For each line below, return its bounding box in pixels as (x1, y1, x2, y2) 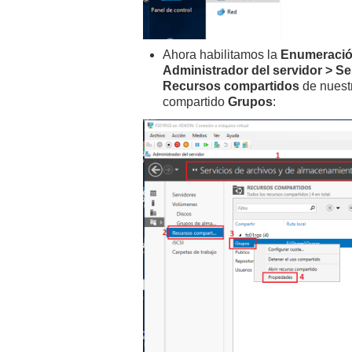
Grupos (228, 95, 273, 109)
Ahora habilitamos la (163, 48, 280, 62)
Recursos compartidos (163, 79, 302, 93)
